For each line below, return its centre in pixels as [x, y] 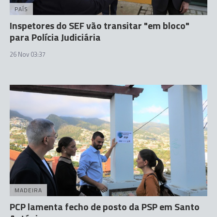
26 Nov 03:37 [28, 54]
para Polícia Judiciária [55, 37]
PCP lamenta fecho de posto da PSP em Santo [105, 206]
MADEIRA [28, 190]
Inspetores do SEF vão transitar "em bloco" [100, 25]
